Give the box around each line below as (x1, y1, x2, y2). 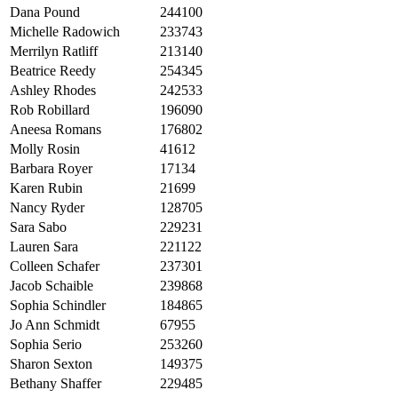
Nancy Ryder (10, 200, 84, 216)
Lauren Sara (10, 239, 78, 255)
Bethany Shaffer (10, 376, 101, 392)
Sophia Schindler (10, 298, 106, 314)
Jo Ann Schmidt (10, 317, 99, 333)
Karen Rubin (10, 180, 83, 196)
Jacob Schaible (10, 278, 93, 294)
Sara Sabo (10, 219, 67, 235)
